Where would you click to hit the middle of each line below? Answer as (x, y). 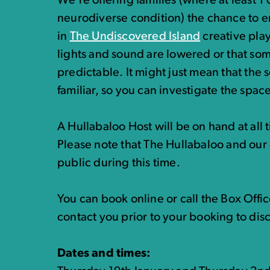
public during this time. (119, 163)
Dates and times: (104, 254)
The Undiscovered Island (135, 37)
